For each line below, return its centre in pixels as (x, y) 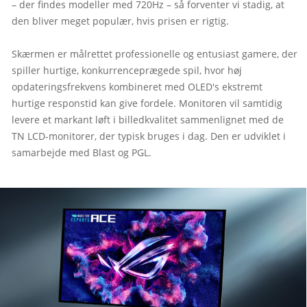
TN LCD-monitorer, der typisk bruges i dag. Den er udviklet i (149, 136)
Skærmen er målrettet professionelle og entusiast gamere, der (155, 54)
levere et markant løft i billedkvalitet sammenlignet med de (148, 120)
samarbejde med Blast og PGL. (82, 152)
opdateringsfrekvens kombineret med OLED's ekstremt (137, 87)
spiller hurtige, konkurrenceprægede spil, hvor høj (127, 70)
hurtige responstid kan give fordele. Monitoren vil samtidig (147, 103)
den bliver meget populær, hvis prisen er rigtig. (120, 21)
